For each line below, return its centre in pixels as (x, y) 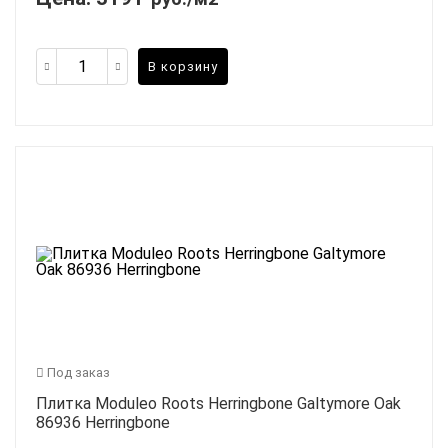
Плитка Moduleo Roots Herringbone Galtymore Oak (218, 404)
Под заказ (77, 373)
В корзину (183, 66)
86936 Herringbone (103, 423)
